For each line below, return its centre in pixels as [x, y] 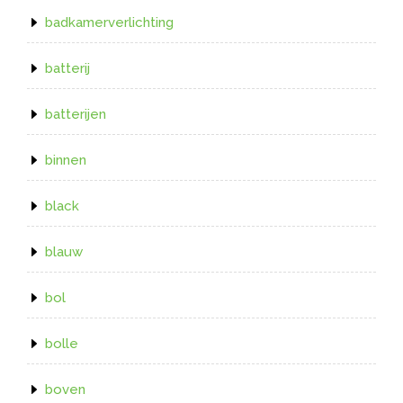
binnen [66, 161]
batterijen [76, 115]
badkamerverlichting [109, 23]
